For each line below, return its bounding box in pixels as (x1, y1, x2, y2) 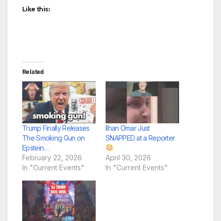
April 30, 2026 (106, 153, 151, 162)
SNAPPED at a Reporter (106, 133, 175, 142)
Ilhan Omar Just (106, 123, 150, 132)
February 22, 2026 (22, 153, 82, 162)
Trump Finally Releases (22, 123, 90, 132)
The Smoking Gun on (22, 133, 85, 142)
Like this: (22, 5, 49, 13)
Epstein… (22, 143, 49, 152)
